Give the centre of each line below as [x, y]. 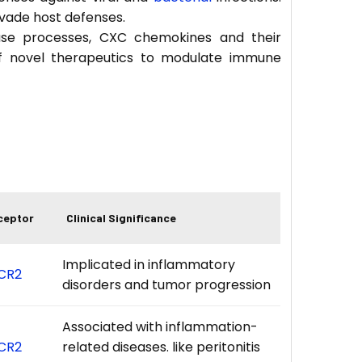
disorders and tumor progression [167, 284]
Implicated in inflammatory [149, 264]
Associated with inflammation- [160, 326]
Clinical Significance [122, 217]
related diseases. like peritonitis [162, 347]
